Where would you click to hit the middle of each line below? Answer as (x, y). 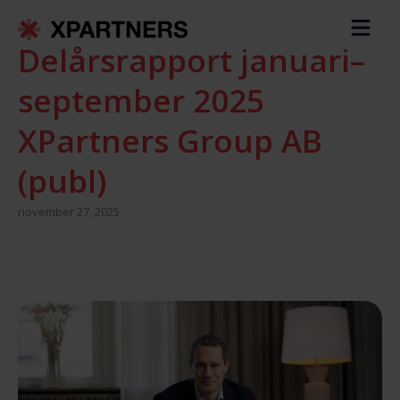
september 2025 (141, 100)
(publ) (62, 181)
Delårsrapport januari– (192, 60)
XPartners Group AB (170, 141)
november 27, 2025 (69, 212)
